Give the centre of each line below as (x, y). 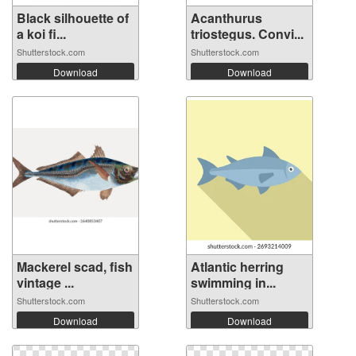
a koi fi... (41, 34)
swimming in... (233, 283)
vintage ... (45, 283)
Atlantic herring (237, 267)
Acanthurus (226, 18)
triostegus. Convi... (247, 34)
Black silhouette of (73, 18)
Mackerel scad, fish (75, 267)
